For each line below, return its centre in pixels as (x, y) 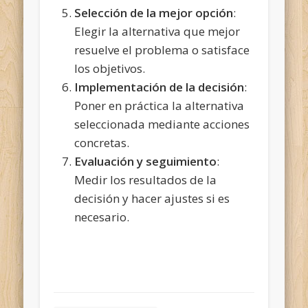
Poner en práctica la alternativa (159, 105)
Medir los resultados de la (146, 179)
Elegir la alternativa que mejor (157, 31)
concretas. (102, 142)
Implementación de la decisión (159, 87)
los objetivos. (110, 68)
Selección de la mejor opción (154, 12)
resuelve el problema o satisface (162, 49)
